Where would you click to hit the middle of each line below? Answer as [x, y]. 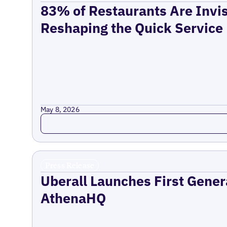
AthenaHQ [73, 198]
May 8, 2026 [60, 109]
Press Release [70, 165]
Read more [63, 119]
